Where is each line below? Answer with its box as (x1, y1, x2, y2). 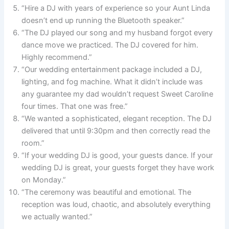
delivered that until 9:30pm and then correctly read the (21, 126, 211, 136)
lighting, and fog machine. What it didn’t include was (21, 77, 203, 87)
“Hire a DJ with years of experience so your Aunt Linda (21, 4, 211, 13)
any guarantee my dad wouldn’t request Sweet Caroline (21, 89, 214, 99)
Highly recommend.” (21, 53, 93, 62)
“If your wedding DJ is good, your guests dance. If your (21, 151, 213, 161)
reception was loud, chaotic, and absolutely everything (21, 200, 211, 210)
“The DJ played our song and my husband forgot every (21, 28, 213, 38)
